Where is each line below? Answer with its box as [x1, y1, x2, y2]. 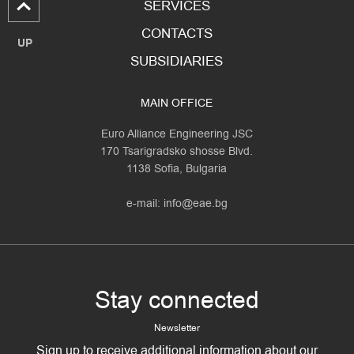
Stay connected [95, 284, 259, 316]
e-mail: [126, 195, 164, 211]
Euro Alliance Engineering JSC [100, 126, 253, 141]
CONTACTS [141, 24, 213, 43]
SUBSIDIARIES [130, 51, 224, 70]
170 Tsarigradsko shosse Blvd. [100, 143, 254, 159]
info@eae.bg [163, 195, 228, 211]
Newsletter [154, 321, 200, 334]
